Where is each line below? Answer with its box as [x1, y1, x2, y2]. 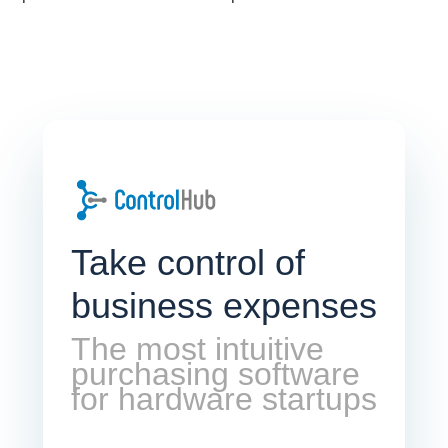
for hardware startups [70, 381, 377, 418]
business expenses [70, 285, 377, 327]
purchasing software [70, 356, 360, 393]
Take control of [70, 242, 305, 284]
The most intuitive [70, 331, 324, 368]
